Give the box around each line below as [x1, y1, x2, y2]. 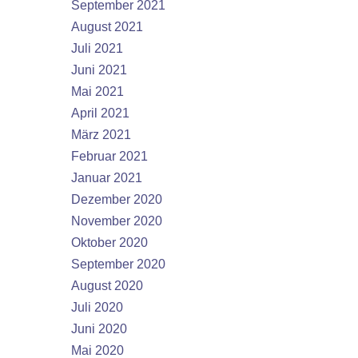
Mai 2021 [71, 85, 124, 98]
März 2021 [71, 128, 131, 141]
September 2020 [71, 257, 165, 271]
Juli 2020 [71, 300, 123, 314]
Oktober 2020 [71, 236, 148, 249]
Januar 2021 [71, 171, 142, 185]
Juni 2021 [71, 63, 127, 77]
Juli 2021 [71, 42, 123, 55]
